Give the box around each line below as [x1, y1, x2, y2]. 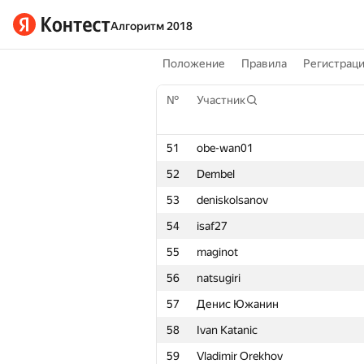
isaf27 [197, 219, 227, 232]
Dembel [197, 167, 235, 180]
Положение [162, 57, 225, 70]
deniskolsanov [197, 193, 268, 206]
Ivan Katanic [197, 323, 258, 336]
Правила [241, 57, 287, 70]
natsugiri [197, 271, 240, 284]
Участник [197, 93, 245, 106]
